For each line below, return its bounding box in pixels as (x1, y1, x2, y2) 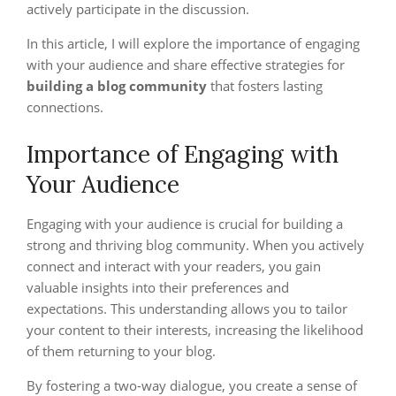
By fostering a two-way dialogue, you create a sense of (27, 377, 357, 394)
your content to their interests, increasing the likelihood (27, 321, 363, 339)
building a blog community (27, 77, 207, 95)
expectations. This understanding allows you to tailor (27, 300, 347, 317)
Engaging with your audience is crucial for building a (27, 215, 343, 232)
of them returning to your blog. (27, 342, 216, 360)
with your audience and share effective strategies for (27, 56, 345, 73)
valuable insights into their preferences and (27, 278, 289, 296)
